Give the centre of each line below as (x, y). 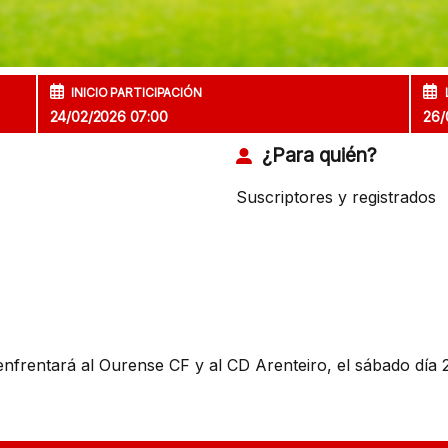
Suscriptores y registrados (336, 197)
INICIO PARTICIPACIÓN (135, 93)
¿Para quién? (317, 155)
